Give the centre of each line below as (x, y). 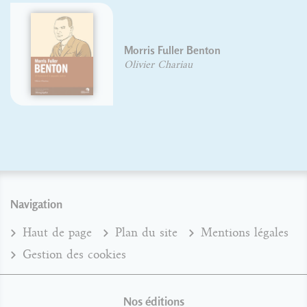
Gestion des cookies (74, 255)
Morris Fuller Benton (117, 51)
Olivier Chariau (103, 65)
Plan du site (146, 233)
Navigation (36, 204)
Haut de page (57, 233)
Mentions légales (245, 233)
